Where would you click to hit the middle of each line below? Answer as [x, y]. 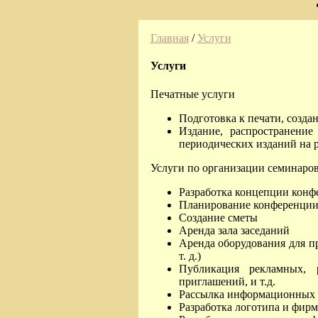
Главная [169, 38]
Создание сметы [218, 217]
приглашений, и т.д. [227, 281]
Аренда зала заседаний [234, 230]
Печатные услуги [192, 94]
